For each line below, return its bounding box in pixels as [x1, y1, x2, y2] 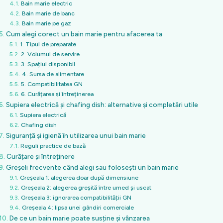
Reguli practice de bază [20, 142, 86, 150]
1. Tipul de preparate [19, 40, 76, 48]
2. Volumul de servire [20, 50, 80, 58]
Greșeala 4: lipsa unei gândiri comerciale [21, 204, 134, 212]
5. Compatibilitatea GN [20, 80, 83, 88]
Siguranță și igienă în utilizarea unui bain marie [5, 131, 146, 140]
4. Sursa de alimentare [21, 70, 84, 78]
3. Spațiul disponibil [20, 60, 75, 68]
